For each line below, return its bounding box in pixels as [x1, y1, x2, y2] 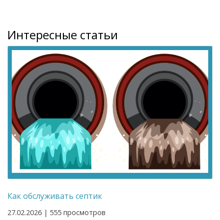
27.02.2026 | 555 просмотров [7, 208, 106, 218]
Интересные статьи [7, 27, 118, 43]
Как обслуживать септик [7, 191, 102, 202]
